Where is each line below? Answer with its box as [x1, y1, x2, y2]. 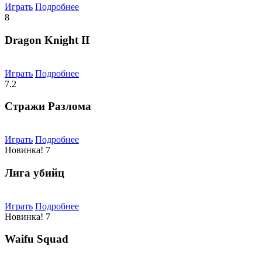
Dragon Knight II [5, 34, 89, 47]
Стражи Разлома [5, 100, 91, 113]
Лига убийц [5, 166, 64, 179]
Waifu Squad [5, 233, 68, 246]
